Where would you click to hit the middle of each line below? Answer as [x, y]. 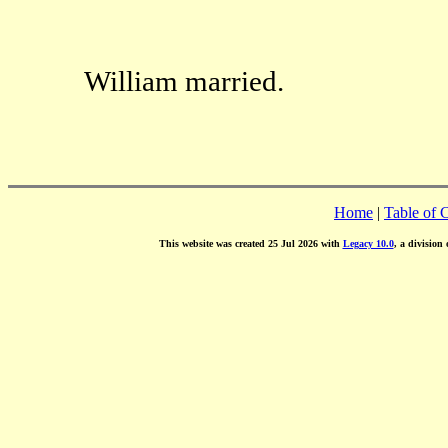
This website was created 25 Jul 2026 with [250, 243]
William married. [183, 80]
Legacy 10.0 [368, 243]
